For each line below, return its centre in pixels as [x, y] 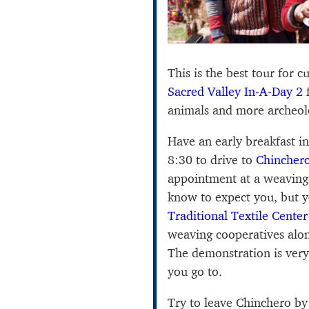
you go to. [195, 271]
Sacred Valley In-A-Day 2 [235, 91]
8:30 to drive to [212, 159]
